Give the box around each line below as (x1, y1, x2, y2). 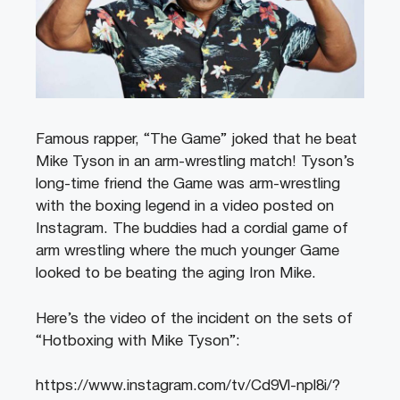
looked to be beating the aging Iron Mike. (36, 267, 316, 281)
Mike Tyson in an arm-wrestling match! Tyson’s (36, 155, 354, 170)
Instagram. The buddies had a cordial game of (36, 222, 348, 237)
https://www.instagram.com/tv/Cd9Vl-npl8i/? (36, 379, 340, 394)
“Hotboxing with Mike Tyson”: (36, 334, 240, 348)
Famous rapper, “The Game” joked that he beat (36, 133, 357, 147)
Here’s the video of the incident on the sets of (36, 312, 353, 326)
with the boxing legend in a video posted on (36, 200, 334, 214)
